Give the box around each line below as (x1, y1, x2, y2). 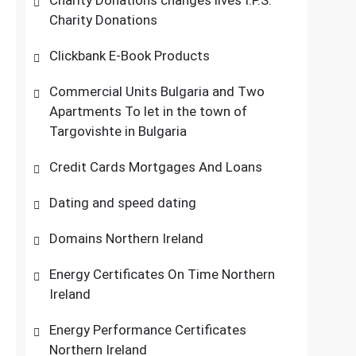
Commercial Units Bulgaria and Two (49, 83, 265, 99)
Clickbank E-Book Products (49, 48, 211, 64)
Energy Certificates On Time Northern (49, 266, 276, 282)
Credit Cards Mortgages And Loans (49, 159, 263, 175)
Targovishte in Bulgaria (49, 123, 188, 139)
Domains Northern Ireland (49, 230, 204, 246)
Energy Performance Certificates (49, 322, 247, 338)
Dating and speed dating (49, 195, 197, 211)
